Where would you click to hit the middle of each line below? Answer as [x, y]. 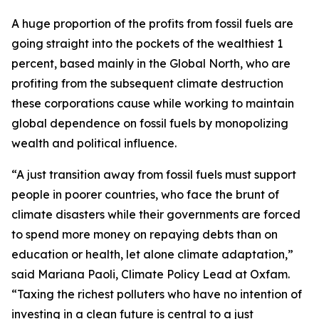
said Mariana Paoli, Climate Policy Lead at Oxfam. [151, 274]
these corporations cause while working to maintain [153, 103]
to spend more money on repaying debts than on [145, 234]
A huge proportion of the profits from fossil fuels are [152, 23]
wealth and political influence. [95, 143]
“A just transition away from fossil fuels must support [154, 174]
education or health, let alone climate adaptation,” [152, 254]
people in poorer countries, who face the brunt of [145, 194]
